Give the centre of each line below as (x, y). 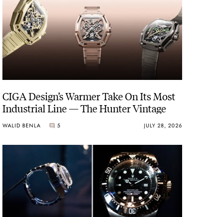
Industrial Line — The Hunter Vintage (85, 108)
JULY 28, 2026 (163, 126)
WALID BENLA (22, 126)
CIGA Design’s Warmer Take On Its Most (89, 95)
